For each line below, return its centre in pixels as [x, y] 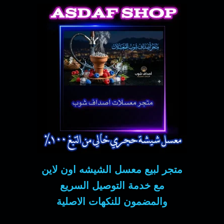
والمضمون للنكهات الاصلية [112, 202]
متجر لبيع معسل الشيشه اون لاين [112, 170]
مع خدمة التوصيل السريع [112, 186]
